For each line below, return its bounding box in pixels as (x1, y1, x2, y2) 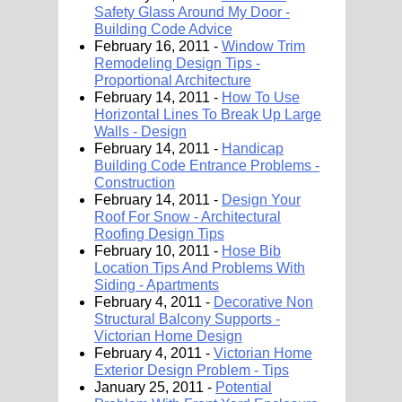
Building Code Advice (94, 22, 232, 37)
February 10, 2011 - (94, 243, 222, 258)
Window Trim (222, 39, 305, 54)
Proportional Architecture (94, 73, 251, 88)
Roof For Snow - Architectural (94, 209, 281, 224)
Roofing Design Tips (94, 226, 224, 241)
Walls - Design (94, 124, 187, 139)
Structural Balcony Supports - (94, 311, 280, 327)
